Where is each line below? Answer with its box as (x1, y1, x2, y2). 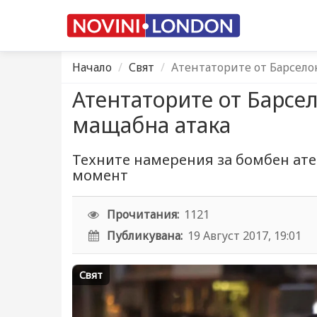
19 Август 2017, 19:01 (188, 228, 302, 243)
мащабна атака (72, 110, 231, 139)
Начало (72, 59, 112, 75)
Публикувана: (107, 228, 183, 243)
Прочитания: (107, 207, 180, 222)
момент (72, 166, 128, 185)
